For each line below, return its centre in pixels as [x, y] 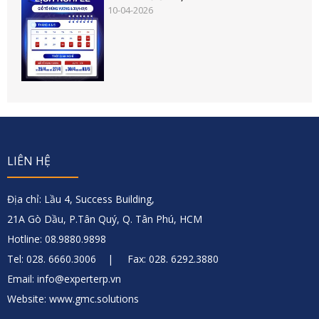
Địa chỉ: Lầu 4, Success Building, [81, 199]
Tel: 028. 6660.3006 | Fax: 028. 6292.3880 [113, 259]
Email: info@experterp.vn [64, 279]
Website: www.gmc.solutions [73, 299]
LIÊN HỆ [29, 161]
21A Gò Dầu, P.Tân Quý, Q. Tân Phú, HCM [105, 219]
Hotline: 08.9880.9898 [57, 239]
